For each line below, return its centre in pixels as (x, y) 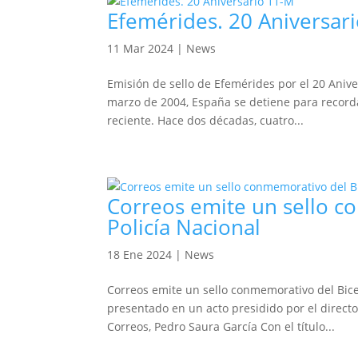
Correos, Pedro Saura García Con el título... (221, 326)
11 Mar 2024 (141, 48)
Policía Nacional (184, 227)
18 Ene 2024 (140, 255)
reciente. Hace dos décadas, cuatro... (206, 120)
